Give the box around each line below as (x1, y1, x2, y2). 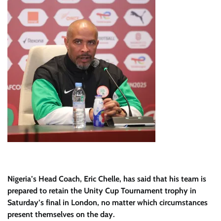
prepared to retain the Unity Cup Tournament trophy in (7, 186, 196, 195)
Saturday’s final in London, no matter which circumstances (7, 198, 208, 207)
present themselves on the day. (7, 210, 115, 219)
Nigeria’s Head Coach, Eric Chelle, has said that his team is (7, 174, 206, 184)
